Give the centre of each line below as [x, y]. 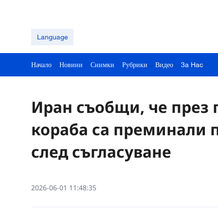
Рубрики [135, 64]
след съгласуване [101, 152]
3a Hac [192, 64]
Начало [41, 64]
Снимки [102, 64]
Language [52, 37]
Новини [71, 64]
